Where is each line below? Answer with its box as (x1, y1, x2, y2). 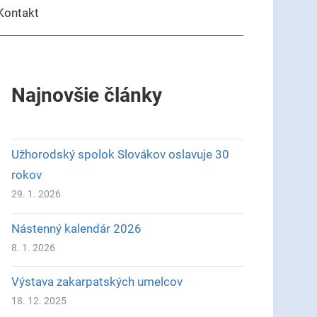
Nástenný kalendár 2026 (11, 221, 142, 236)
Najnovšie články (11, 83, 162, 107)
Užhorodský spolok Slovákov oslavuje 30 (11, 147, 229, 161)
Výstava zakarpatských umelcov (11, 275, 183, 289)
